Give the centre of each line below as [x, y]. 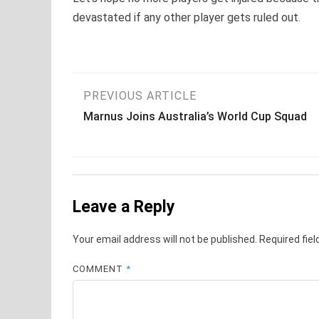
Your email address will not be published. [165, 239]
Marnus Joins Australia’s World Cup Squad [195, 117]
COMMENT [100, 268]
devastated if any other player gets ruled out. [187, 18]
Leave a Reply [124, 207]
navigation [136, 134]
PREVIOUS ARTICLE [140, 96]
